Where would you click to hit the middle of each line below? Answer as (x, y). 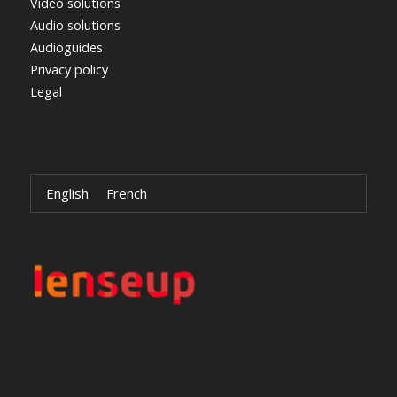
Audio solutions (75, 25)
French (126, 194)
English (67, 194)
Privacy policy (69, 69)
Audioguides (66, 47)
